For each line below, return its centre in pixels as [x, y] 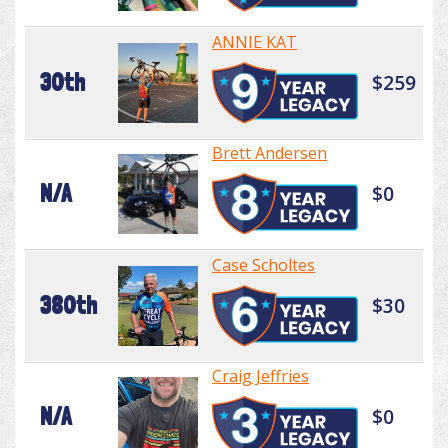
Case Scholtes [263, 265]
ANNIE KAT [254, 42]
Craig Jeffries [260, 376]
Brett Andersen [269, 153]
